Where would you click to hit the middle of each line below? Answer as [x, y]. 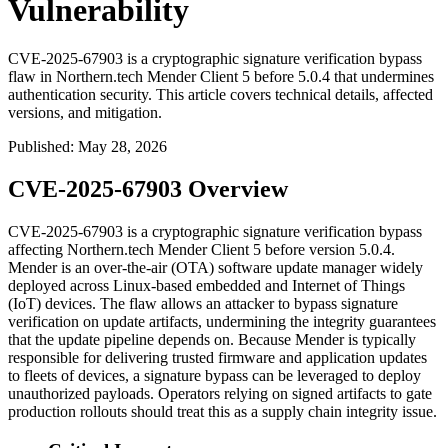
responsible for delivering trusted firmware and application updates [217, 358]
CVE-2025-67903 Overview [148, 189]
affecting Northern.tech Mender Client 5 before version [183, 250]
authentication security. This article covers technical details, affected [220, 95]
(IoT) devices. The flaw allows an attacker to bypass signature [203, 304]
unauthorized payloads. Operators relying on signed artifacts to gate [220, 394]
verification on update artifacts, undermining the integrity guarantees [222, 322]
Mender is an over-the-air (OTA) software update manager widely [215, 268]
